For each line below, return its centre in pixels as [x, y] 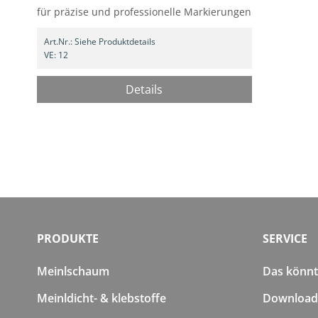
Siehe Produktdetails [115, 42]
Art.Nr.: [58, 42]
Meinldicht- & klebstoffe [102, 298]
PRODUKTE [68, 238]
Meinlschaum [73, 271]
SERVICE [285, 238]
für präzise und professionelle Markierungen [144, 12]
